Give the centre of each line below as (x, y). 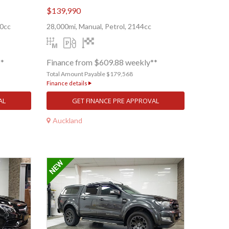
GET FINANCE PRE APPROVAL (116, 101)
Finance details (67, 83)
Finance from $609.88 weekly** (102, 62)
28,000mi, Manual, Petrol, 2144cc (99, 27)
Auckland (67, 120)
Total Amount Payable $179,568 (90, 74)
